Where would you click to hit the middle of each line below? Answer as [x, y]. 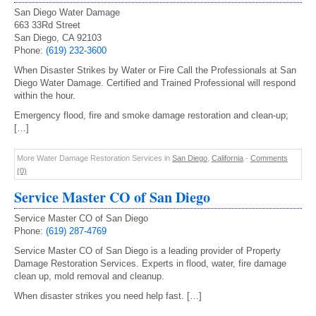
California [227, 158]
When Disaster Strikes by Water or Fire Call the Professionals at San [155, 70]
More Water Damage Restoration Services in [95, 158]
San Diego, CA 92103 [58, 38]
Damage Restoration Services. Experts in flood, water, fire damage [150, 263]
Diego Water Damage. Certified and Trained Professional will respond [155, 83]
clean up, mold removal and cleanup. [89, 276]
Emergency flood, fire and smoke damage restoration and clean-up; [151, 115]
